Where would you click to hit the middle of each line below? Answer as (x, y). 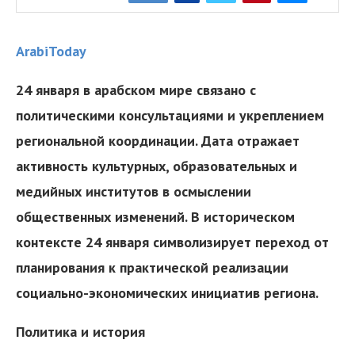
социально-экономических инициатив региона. (167, 292)
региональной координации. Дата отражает (158, 140)
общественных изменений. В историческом (155, 216)
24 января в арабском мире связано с (136, 90)
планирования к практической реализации (152, 267)
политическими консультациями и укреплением (170, 115)
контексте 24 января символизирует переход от (172, 242)
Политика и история (80, 331)
